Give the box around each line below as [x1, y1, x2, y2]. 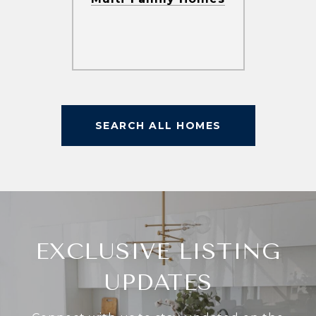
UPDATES [104, 269, 212, 296]
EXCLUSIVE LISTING [35, 238, 281, 265]
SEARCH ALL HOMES [95, 119, 221, 132]
